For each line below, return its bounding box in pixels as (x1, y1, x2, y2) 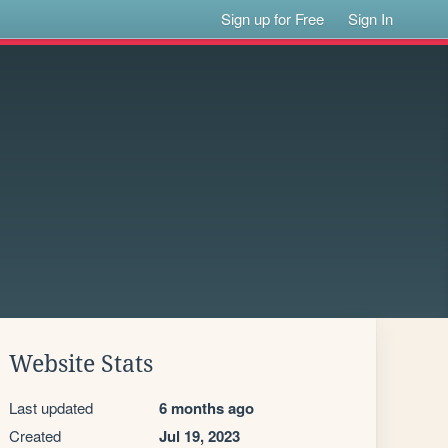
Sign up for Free (221, 8, 325, 29)
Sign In (348, 8, 394, 29)
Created (9, 425, 61, 446)
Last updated (9, 397, 93, 418)
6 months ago (159, 397, 254, 419)
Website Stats (9, 351, 153, 377)
